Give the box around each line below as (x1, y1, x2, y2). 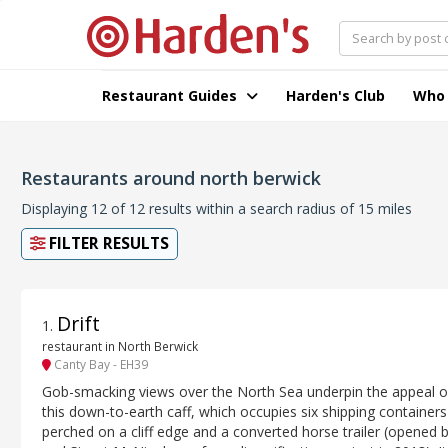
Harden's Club (286, 86, 385, 105)
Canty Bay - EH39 (51, 356, 148, 373)
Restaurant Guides (102, 86, 241, 105)
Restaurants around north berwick (21, 166, 321, 190)
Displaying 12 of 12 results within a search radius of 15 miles (21, 199, 412, 218)
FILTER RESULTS (45, 233, 169, 254)
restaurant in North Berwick (42, 338, 198, 355)
